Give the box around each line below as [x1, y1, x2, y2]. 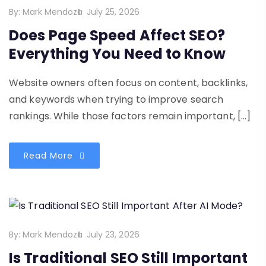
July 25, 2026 [86, 5, 140, 18]
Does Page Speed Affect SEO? [9, 25, 225, 45]
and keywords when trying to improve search [9, 92, 224, 106]
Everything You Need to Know [9, 43, 226, 64]
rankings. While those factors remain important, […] [9, 109, 251, 123]
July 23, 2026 [86, 229, 140, 241]
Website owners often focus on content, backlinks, [9, 75, 248, 90]
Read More [24, 149, 76, 161]
